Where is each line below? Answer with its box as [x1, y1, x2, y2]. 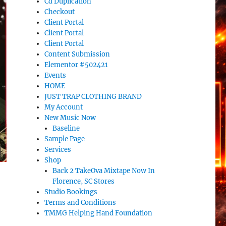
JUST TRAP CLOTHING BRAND [44, 92, 142, 101]
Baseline [52, 124, 80, 133]
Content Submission [44, 50, 110, 59]
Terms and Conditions [44, 198, 117, 207]
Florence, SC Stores [52, 177, 115, 186]
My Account [44, 103, 83, 112]
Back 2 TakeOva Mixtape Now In [52, 166, 155, 176]
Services [44, 145, 72, 154]
